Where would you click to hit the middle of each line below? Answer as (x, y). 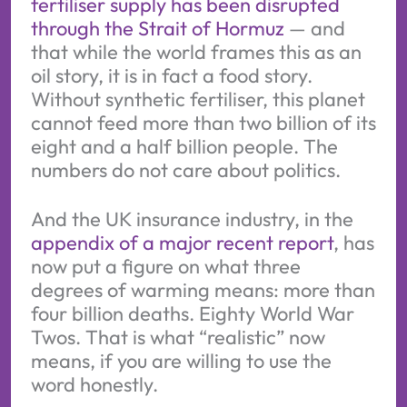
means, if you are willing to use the (181, 360)
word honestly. (94, 384)
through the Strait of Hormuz (157, 29)
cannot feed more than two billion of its (203, 123)
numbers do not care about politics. (185, 170)
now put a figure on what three (165, 266)
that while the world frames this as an (196, 52)
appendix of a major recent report (182, 242)
